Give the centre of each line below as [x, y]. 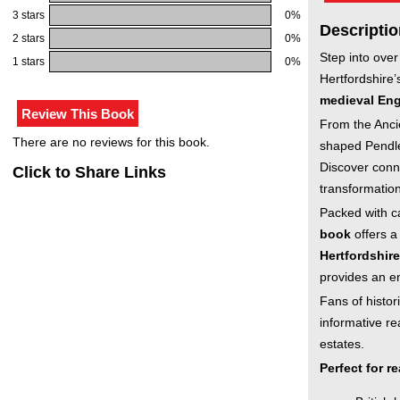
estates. [342, 344]
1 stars [29, 62]
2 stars [29, 38]
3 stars [29, 15]
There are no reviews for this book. [111, 142]
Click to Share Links [89, 172]
